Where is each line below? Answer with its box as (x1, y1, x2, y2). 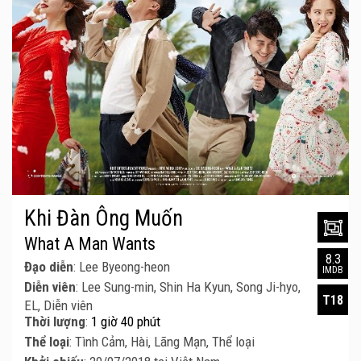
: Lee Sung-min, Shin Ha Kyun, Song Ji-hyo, (76, 279, 301, 296)
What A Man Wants (24, 234, 156, 255)
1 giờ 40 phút (91, 313, 160, 330)
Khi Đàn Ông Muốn (24, 205, 183, 232)
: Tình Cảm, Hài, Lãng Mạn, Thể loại (69, 334, 255, 351)
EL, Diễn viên (24, 297, 93, 314)
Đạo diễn (24, 259, 73, 276)
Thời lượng (24, 313, 85, 330)
